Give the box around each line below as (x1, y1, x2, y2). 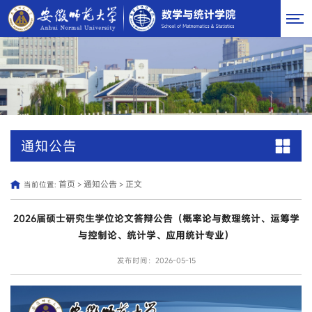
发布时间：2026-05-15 (116, 255, 196, 265)
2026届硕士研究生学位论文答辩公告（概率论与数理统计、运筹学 (13, 212, 299, 225)
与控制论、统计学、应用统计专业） (78, 228, 234, 242)
